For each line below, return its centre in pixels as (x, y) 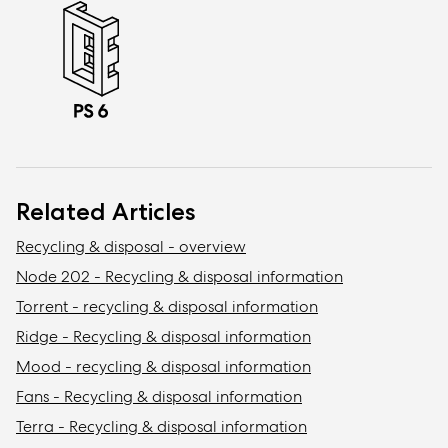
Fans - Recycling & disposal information (159, 397)
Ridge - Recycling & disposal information (163, 337)
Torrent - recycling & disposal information (167, 307)
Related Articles (106, 212)
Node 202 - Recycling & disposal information (179, 277)
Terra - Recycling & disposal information (161, 427)
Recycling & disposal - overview (131, 247)
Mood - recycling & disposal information (163, 367)
